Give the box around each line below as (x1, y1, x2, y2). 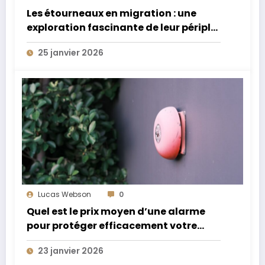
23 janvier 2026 (38, 245, 104, 257)
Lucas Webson (38, 189, 91, 200)
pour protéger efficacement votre (27, 219, 197, 233)
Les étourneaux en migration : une (27, 7, 196, 21)
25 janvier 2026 (38, 47, 104, 59)
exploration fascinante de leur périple (27, 21, 216, 35)
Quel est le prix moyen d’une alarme (27, 205, 205, 219)
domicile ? (27, 233, 78, 247)
